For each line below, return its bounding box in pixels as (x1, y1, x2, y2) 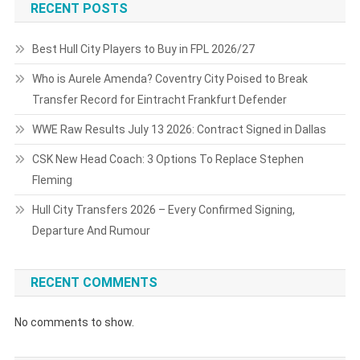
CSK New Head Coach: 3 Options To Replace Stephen (31, 152, 304, 166)
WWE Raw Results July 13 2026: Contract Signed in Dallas (31, 122, 326, 136)
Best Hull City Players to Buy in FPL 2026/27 (31, 42, 255, 55)
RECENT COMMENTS (30, 274, 157, 290)
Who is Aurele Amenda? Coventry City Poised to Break (31, 72, 308, 85)
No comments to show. (14, 315, 134, 329)
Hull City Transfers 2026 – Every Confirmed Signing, (31, 202, 295, 216)
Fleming (31, 173, 72, 186)
